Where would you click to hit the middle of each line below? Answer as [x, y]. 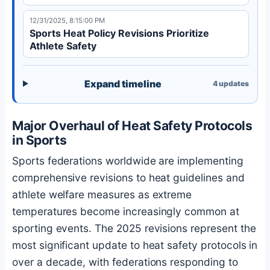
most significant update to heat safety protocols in [135, 245]
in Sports [39, 140]
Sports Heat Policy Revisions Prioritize [119, 33]
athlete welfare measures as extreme [102, 195]
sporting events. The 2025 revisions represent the [134, 228]
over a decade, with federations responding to [125, 262]
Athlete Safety [63, 46]
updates [233, 83]
